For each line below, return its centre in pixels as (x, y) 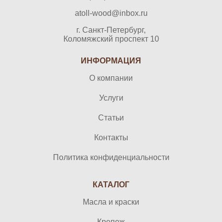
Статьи (111, 118)
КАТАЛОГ (111, 185)
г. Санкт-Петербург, (111, 30)
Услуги (111, 98)
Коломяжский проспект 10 (111, 39)
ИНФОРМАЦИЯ (111, 61)
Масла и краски (111, 202)
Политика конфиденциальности (111, 158)
